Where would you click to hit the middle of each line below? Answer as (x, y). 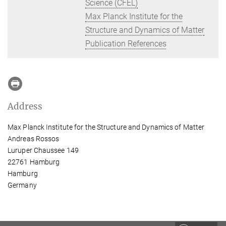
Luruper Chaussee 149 (43, 150)
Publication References (126, 43)
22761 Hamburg (34, 162)
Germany (22, 185)
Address (25, 106)
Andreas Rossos (34, 138)
